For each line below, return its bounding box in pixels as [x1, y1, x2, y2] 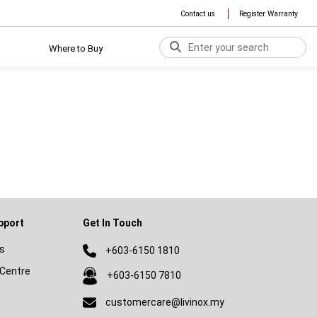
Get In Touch [82, 217, 142, 229]
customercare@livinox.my [105, 296, 224, 308]
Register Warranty [239, 9, 298, 18]
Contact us [180, 9, 215, 18]
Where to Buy [49, 43, 103, 54]
